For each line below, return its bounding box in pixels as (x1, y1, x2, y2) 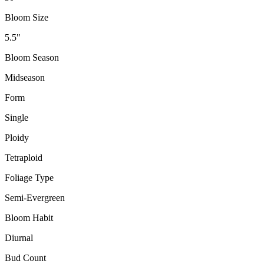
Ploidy (5, 133, 29, 143)
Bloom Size (5, 12, 48, 23)
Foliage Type (5, 173, 54, 183)
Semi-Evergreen (5, 193, 65, 203)
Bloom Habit (5, 213, 53, 223)
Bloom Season (5, 52, 59, 63)
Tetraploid (5, 153, 42, 163)
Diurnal (5, 233, 33, 243)
